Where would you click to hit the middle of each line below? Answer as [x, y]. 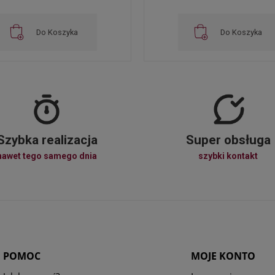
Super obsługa [228, 140]
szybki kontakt [228, 156]
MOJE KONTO [223, 256]
